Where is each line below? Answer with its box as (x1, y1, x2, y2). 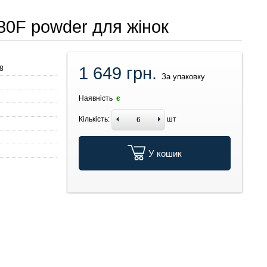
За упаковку (162, 72, 206, 82)
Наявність (79, 94, 115, 103)
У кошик (148, 148, 182, 159)
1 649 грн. (79, 64, 162, 83)
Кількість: (79, 115, 110, 124)
